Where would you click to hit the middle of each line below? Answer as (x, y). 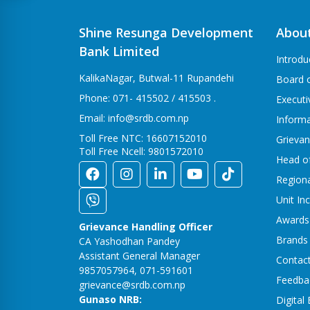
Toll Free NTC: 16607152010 (143, 138)
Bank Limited (119, 51)
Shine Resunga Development (166, 32)
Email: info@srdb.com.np (134, 118)
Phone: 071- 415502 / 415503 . (147, 98)
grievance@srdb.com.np (132, 284)
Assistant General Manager (139, 255)
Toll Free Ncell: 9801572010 (141, 151)
